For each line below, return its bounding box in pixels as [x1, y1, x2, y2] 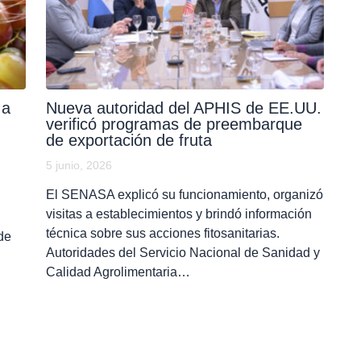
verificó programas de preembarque [45, 115, 302, 134]
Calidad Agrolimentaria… [45, 265, 190, 280]
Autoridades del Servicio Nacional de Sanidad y [45, 246, 320, 260]
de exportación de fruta [45, 131, 212, 150]
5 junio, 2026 [45, 159, 112, 172]
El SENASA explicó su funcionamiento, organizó [45, 188, 323, 202]
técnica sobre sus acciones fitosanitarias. [45, 226, 280, 241]
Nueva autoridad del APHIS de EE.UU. [45, 99, 322, 118]
